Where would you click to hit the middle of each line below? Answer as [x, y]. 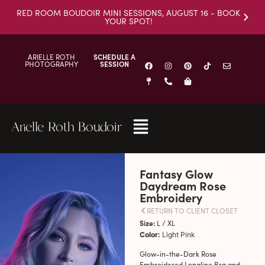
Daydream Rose [182, 185]
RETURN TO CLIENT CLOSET [192, 211]
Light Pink [178, 235]
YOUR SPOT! [128, 21]
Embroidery [171, 197]
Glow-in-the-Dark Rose [178, 254]
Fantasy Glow [176, 174]
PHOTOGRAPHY [52, 64]
